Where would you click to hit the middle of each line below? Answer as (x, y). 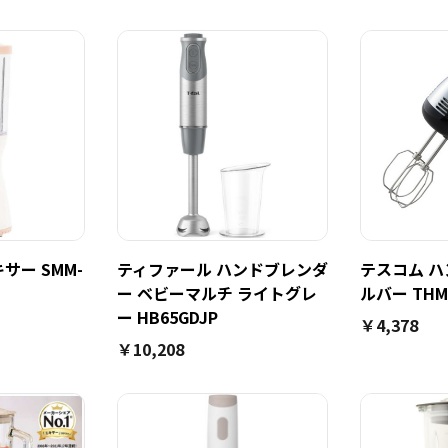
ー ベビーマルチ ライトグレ (217, 293)
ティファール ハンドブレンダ (222, 269)
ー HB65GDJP (167, 317)
